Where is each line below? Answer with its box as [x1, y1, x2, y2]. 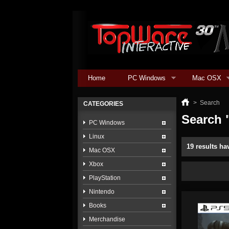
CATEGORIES [83, 100, 123, 107]
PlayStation [89, 174, 121, 181]
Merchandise [89, 216, 125, 223]
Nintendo [89, 188, 114, 195]
